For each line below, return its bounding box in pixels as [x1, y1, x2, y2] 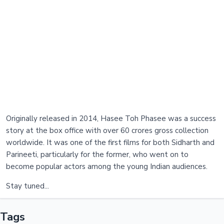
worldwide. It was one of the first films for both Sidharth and [6, 137, 214, 148]
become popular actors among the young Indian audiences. [6, 161, 207, 172]
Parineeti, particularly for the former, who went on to [6, 149, 188, 160]
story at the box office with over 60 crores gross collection [6, 125, 208, 136]
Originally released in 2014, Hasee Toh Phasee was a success [6, 113, 216, 124]
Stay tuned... [6, 181, 49, 191]
